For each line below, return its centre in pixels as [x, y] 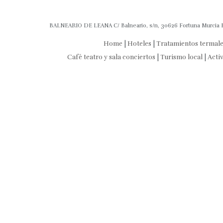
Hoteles [139, 43]
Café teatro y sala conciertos [111, 57]
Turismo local [181, 57]
